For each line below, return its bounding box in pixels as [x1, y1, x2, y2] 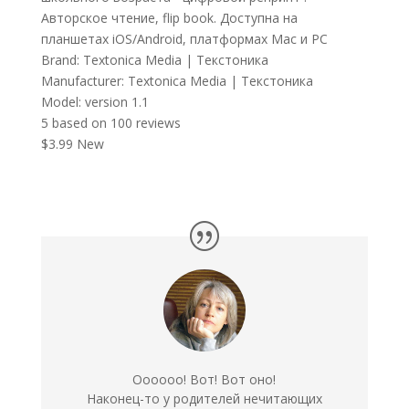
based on [47, 114, 110, 132]
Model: [40, 93, 81, 111]
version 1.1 [84, 93, 149, 111]
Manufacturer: [40, 72, 124, 90]
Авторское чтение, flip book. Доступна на [40, 9, 298, 27]
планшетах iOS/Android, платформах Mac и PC [40, 30, 328, 48]
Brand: [40, 51, 79, 69]
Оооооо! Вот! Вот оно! [132, 371, 277, 389]
